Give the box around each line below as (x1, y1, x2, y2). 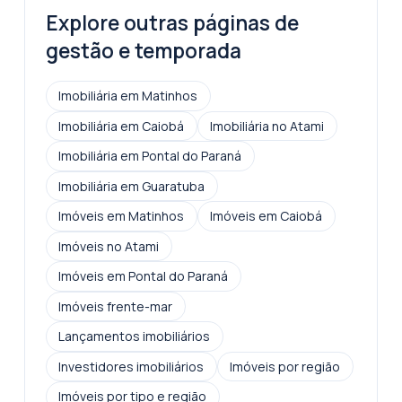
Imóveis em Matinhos (58, 207, 184, 224)
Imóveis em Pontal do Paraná (58, 267, 228, 284)
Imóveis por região (230, 357, 340, 375)
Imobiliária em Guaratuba (58, 177, 205, 195)
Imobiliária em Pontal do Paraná (58, 147, 241, 164)
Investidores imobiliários (58, 357, 204, 375)
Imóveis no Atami (58, 237, 159, 255)
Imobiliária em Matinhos (58, 87, 197, 104)
